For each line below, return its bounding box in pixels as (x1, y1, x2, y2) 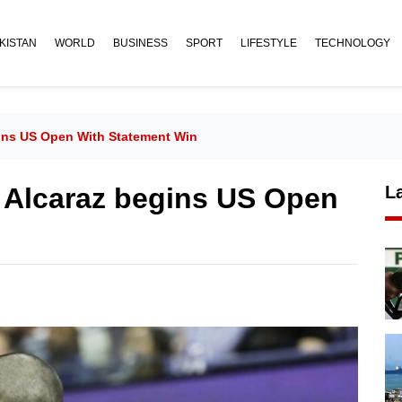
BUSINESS (113, 37, 168, 49)
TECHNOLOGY (315, 37, 390, 49)
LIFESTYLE (240, 37, 297, 49)
